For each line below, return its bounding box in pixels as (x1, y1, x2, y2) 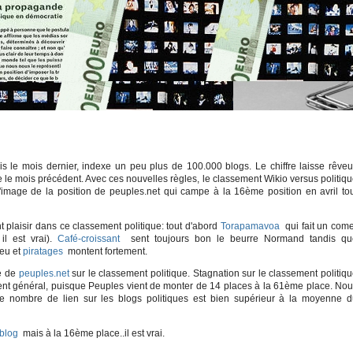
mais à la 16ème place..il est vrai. (20, 328, 165, 339)
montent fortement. (65, 246, 147, 257)
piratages (23, 246, 63, 257)
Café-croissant (58, 233, 120, 244)
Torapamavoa (220, 221, 280, 232)
